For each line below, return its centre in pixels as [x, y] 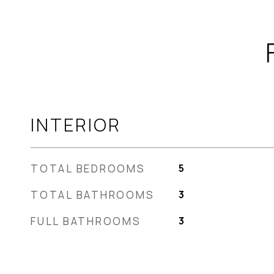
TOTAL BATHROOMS [93, 195]
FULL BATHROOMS [86, 221]
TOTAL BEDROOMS [88, 168]
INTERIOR [76, 125]
